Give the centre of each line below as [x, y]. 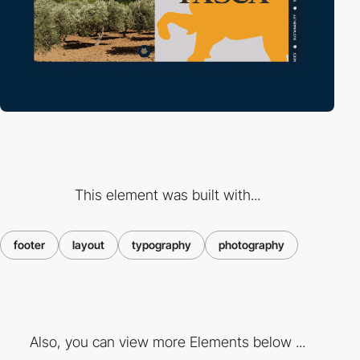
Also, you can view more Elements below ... [167, 342]
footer [29, 244]
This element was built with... [167, 194]
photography [252, 244]
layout [88, 244]
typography [162, 244]
